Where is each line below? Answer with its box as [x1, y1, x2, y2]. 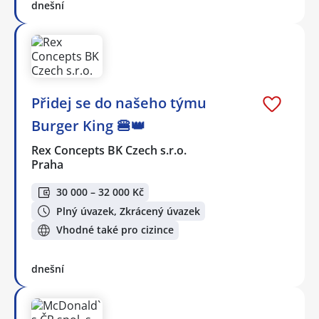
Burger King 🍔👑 [31, 115, 145, 135]
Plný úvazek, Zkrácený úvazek [56, 204, 200, 218]
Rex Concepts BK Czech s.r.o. [31, 142, 188, 158]
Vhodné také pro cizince [56, 223, 174, 237]
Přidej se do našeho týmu [31, 93, 206, 113]
